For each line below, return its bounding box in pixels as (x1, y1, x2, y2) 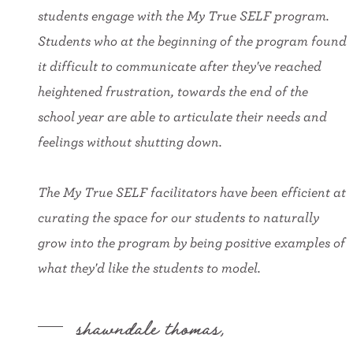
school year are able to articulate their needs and (38, 107, 327, 124)
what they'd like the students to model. (38, 258, 261, 276)
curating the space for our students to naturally (38, 208, 319, 225)
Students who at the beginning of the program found (38, 32, 347, 49)
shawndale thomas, (76, 307, 225, 346)
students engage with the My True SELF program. (38, 6, 329, 24)
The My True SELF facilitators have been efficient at (38, 183, 346, 200)
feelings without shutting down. (38, 132, 222, 150)
